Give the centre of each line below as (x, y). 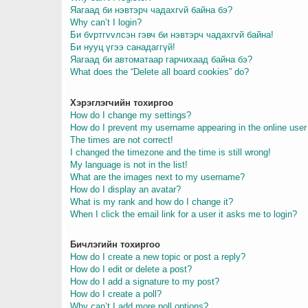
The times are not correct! (122, 140)
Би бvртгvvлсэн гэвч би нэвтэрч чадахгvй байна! (172, 35)
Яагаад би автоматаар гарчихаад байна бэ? (161, 60)
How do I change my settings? (131, 115)
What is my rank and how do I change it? (152, 201)
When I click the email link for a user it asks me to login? (184, 214)
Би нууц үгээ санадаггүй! (123, 47)
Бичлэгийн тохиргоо (115, 244)
